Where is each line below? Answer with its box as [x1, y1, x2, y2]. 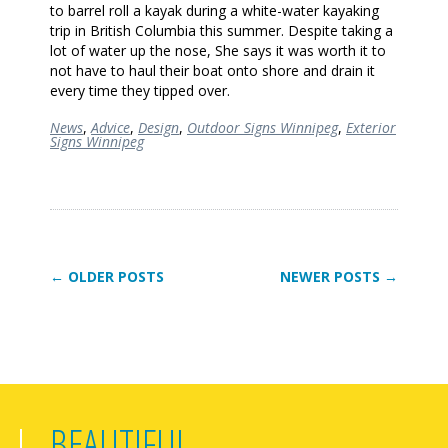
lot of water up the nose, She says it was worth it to [50, 40, 386, 60]
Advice [91, 117, 130, 137]
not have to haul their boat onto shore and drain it [50, 60, 375, 80]
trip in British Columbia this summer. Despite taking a [50, 20, 393, 40]
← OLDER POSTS [50, 266, 164, 286]
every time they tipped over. [50, 80, 230, 100]
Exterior [346, 117, 396, 137]
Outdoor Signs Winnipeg [187, 117, 338, 137]
